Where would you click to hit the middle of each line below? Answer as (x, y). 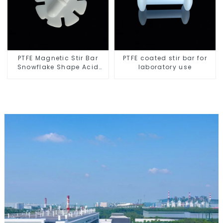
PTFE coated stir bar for (165, 58)
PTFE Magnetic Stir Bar (58, 58)
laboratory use (165, 67)
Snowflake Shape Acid (58, 67)
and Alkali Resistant (58, 76)
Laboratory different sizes (58, 85)
